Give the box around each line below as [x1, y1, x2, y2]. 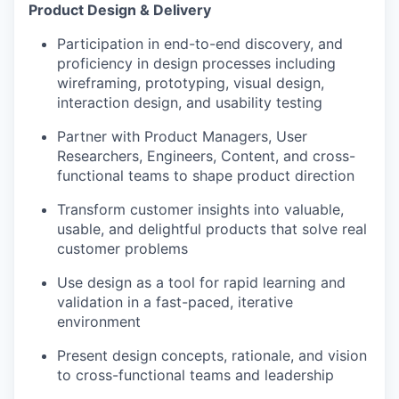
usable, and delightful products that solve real [57, 220, 367, 239]
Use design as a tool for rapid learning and [57, 273, 346, 292]
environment [57, 313, 141, 331]
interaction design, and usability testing [57, 94, 322, 112]
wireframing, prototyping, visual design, [57, 74, 324, 93]
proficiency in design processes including [57, 54, 336, 73]
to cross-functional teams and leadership [57, 366, 334, 385]
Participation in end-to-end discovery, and [57, 35, 343, 53]
